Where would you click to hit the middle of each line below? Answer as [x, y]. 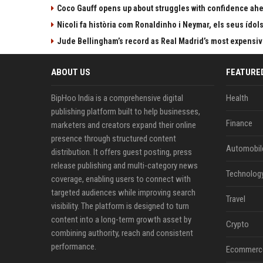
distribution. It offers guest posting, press [122, 152]
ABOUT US [71, 72]
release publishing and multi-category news [124, 165]
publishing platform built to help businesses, [126, 111]
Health [237, 98]
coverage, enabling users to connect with [121, 179]
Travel [235, 199]
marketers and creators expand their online [124, 125]
